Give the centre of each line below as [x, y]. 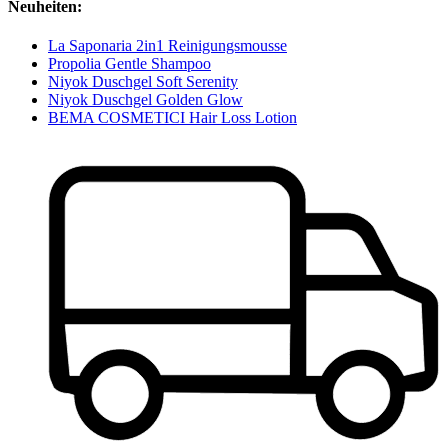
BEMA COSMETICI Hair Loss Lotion [172, 117]
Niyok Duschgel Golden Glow [145, 99]
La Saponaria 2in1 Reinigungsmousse [167, 45]
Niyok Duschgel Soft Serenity [143, 81]
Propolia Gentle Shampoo [129, 63]
